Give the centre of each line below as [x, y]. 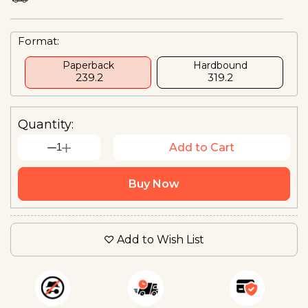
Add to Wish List [160, 239]
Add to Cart [201, 147]
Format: [38, 41]
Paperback [88, 65]
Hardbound [220, 65]
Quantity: [46, 124]
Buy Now [154, 184]
